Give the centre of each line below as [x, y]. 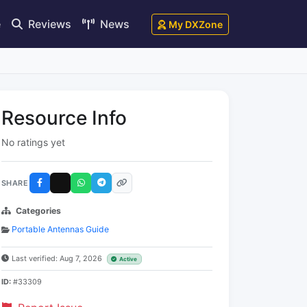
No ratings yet [33, 142]
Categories [38, 211]
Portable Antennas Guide [60, 229]
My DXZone [196, 24]
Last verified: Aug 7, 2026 [58, 258]
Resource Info [64, 118]
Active [128, 259]
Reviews [48, 24]
